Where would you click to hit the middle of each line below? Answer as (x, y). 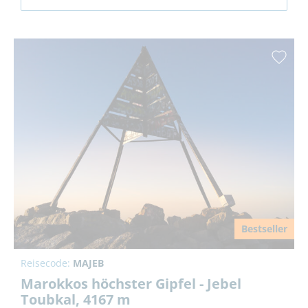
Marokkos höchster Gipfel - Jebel (131, 283)
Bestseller (264, 228)
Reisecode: (47, 263)
